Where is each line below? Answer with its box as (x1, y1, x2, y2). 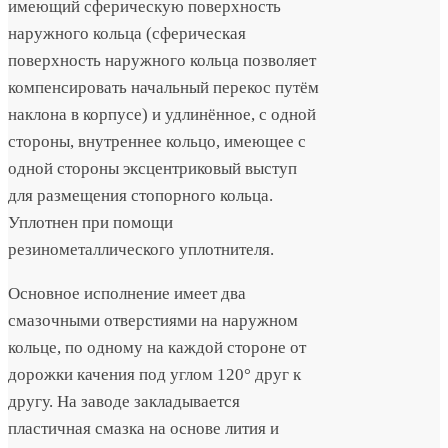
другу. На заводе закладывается (8, 391, 240, 411)
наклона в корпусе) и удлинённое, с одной (8, 104, 316, 124)
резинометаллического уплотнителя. (8, 239, 274, 259)
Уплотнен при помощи (8, 212, 173, 232)
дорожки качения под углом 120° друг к (8, 364, 301, 384)
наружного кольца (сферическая (8, 23, 246, 43)
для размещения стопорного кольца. (8, 185, 273, 205)
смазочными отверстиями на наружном (8, 310, 298, 330)
